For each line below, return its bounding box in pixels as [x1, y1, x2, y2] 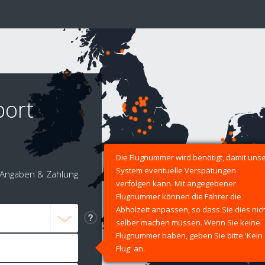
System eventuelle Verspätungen [116, 165, 236, 176]
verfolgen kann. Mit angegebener [116, 178, 236, 189]
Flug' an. [116, 243, 145, 254]
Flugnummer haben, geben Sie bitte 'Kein [116, 230, 263, 241]
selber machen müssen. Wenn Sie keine [116, 217, 260, 228]
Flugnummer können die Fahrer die [116, 191, 241, 202]
